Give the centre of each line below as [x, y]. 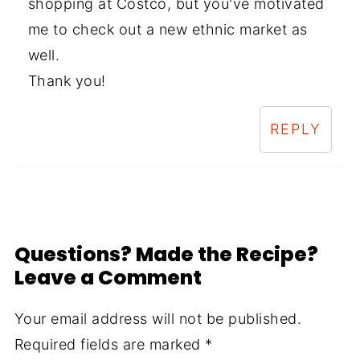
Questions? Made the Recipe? [166, 255]
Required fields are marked [110, 345]
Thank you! [67, 81]
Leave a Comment [108, 278]
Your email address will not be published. [158, 319]
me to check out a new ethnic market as [168, 30]
